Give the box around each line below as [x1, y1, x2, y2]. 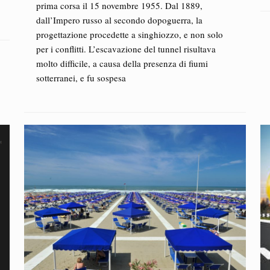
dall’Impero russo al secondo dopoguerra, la [36, 14, 202, 26]
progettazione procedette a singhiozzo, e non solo [36, 28, 223, 40]
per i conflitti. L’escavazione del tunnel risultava [36, 43, 216, 55]
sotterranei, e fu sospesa [36, 72, 126, 84]
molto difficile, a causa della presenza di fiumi [36, 57, 208, 69]
